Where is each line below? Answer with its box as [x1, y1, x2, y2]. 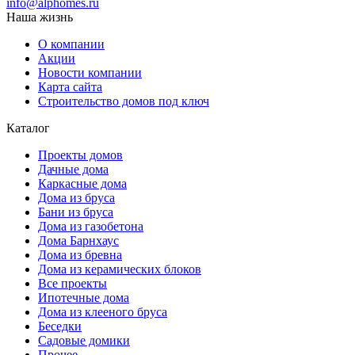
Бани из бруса [38, 205, 113, 219]
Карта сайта [38, 80, 102, 94]
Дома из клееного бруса [38, 305, 167, 319]
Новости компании [38, 66, 142, 80]
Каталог [6, 121, 50, 136]
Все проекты [38, 277, 107, 291]
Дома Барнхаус [38, 234, 119, 248]
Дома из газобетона [38, 219, 143, 234]
